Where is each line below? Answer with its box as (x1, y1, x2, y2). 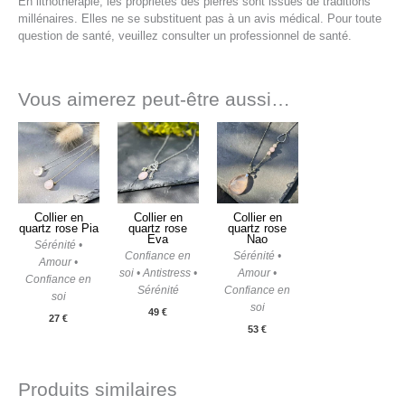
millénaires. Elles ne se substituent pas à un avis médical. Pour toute (18, 12, 381, 26)
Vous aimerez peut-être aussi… (18, 89, 290, 110)
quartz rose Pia (18, 221, 99, 235)
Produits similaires (18, 379, 177, 400)
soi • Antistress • (118, 266, 197, 279)
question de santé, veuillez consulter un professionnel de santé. (18, 29, 352, 43)
